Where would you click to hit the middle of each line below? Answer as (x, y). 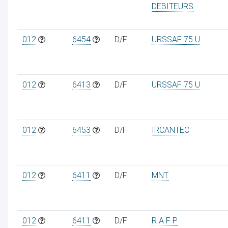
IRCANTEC (170, 130)
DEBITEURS (172, 6)
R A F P (164, 220)
